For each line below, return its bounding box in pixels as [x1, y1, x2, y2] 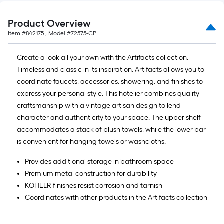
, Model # [44, 30, 71, 37]
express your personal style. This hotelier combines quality [17, 89, 199, 98]
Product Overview [8, 17, 91, 29]
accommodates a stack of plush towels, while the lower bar [17, 125, 206, 134]
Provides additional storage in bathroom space [25, 157, 174, 166]
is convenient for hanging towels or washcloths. [17, 137, 166, 146]
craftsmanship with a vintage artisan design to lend [17, 101, 181, 110]
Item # [8, 30, 26, 37]
